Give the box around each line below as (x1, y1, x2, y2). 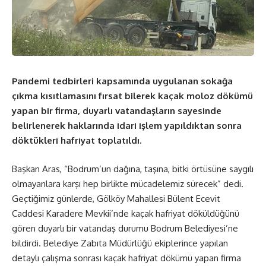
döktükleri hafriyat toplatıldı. (12, 135, 141, 147)
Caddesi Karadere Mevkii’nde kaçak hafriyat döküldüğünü (12, 207, 239, 219)
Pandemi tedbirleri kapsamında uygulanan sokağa (12, 75, 233, 87)
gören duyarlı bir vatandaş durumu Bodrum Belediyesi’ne (12, 222, 238, 234)
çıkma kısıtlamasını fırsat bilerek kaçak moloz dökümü (12, 90, 253, 102)
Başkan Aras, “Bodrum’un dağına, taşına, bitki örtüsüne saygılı (12, 163, 254, 175)
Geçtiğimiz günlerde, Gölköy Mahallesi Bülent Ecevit (12, 192, 220, 204)
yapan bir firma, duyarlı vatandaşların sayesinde (12, 105, 221, 117)
